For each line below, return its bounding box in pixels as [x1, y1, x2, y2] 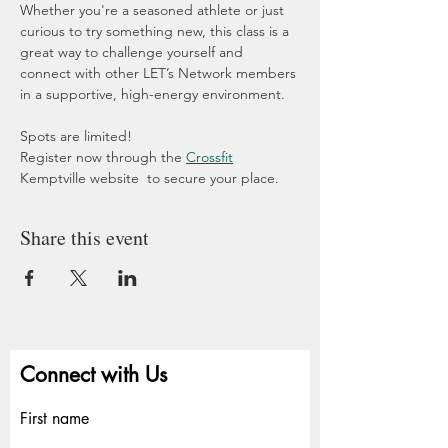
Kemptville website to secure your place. [20, 169, 279, 188]
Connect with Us [20, 361, 167, 389]
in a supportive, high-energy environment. [20, 85, 285, 104]
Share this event [20, 224, 149, 252]
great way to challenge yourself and [20, 43, 247, 62]
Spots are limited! [20, 127, 132, 146]
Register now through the [20, 148, 186, 167]
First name [20, 408, 89, 430]
